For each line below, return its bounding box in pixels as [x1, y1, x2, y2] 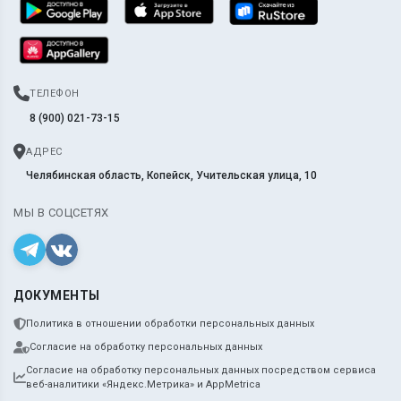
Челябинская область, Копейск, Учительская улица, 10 [26, 169, 317, 182]
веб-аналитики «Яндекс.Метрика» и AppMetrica [26, 379, 260, 390]
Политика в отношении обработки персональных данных [26, 318, 314, 329]
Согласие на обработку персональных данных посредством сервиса [26, 364, 376, 376]
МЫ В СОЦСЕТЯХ [13, 206, 109, 219]
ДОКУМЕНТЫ [13, 288, 100, 303]
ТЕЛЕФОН [30, 88, 80, 99]
